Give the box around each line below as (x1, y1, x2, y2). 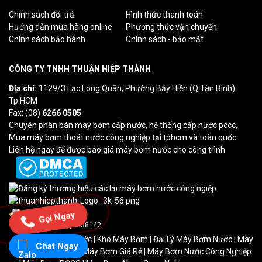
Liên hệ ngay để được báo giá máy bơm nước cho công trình (9, 144, 225, 154)
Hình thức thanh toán (126, 9, 203, 19)
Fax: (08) (9, 108, 40, 118)
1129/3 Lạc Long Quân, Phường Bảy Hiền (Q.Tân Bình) (37, 83, 235, 93)
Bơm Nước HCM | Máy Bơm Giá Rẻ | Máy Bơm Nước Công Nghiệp (19, 246, 251, 256)
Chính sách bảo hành (9, 34, 85, 44)
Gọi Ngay (38, 212, 76, 225)
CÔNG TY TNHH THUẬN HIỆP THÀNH (9, 64, 151, 74)
